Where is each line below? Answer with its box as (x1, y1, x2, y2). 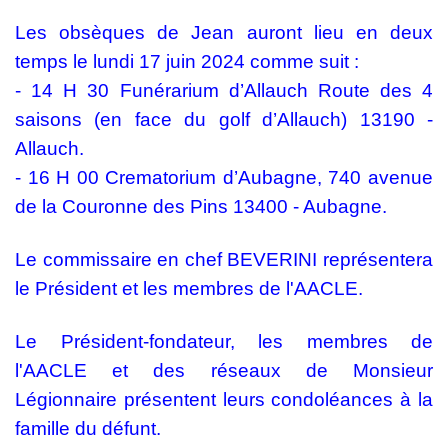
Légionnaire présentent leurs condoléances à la (15, 389, 433, 411)
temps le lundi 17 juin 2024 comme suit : (15, 51, 359, 73)
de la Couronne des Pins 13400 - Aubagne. (15, 196, 387, 218)
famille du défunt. (15, 418, 161, 440)
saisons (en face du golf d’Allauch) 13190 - (15, 109, 433, 131)
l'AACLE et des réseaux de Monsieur (15, 360, 433, 382)
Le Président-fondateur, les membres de (15, 331, 433, 353)
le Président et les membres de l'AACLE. (15, 278, 363, 300)
